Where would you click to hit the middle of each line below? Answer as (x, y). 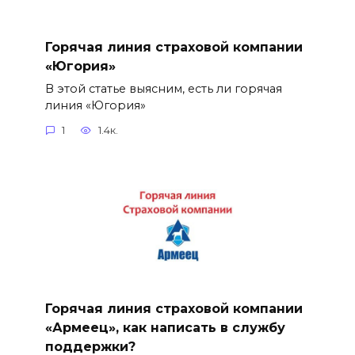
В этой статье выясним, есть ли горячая (163, 88)
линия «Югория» (95, 105)
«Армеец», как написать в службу (165, 327)
